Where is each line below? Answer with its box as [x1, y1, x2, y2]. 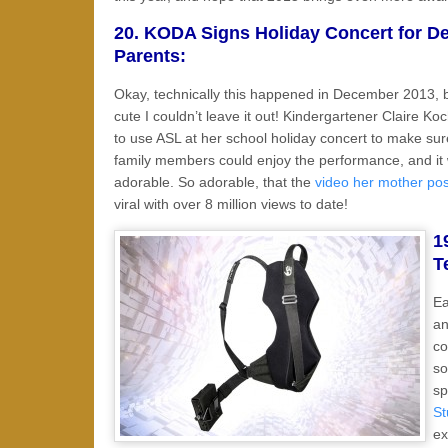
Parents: [114, 46, 186, 66]
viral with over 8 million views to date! [114, 196, 348, 212]
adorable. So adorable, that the [114, 174, 315, 190]
